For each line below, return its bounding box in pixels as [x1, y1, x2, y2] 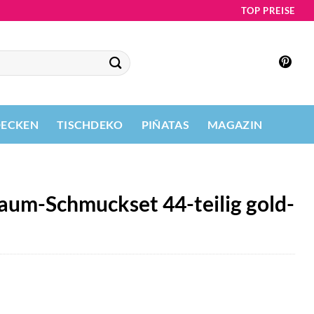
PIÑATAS [141, 117, 189, 131]
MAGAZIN [207, 117, 263, 131]
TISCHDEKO [56, 117, 123, 131]
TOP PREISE [241, 4, 295, 16]
